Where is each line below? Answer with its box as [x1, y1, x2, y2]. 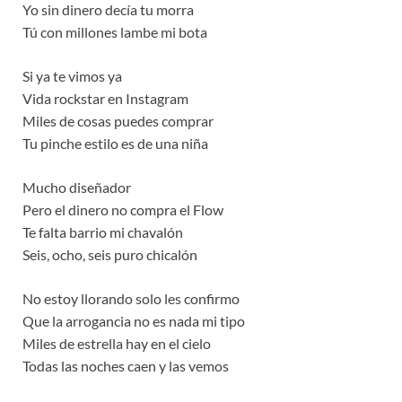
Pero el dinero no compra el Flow [22, 201, 223, 219]
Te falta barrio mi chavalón [22, 223, 183, 241]
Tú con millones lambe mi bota [22, 23, 207, 41]
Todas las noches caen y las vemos [22, 357, 229, 375]
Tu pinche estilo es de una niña [22, 135, 208, 153]
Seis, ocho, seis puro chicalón [22, 246, 197, 264]
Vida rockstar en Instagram [22, 90, 188, 108]
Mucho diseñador [22, 179, 131, 197]
